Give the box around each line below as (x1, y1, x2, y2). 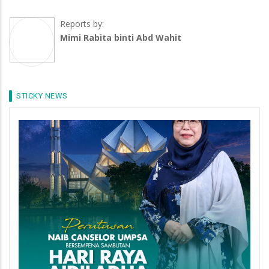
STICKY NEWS (16, 91, 68, 101)
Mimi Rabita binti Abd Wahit (60, 32, 181, 44)
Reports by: (60, 18, 104, 30)
